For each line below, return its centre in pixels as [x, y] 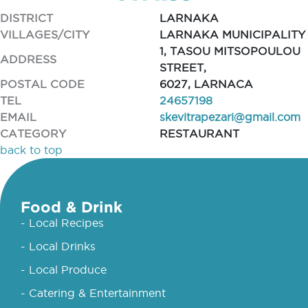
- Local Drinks [58, 246]
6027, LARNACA [206, 84]
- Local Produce [64, 269]
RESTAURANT [199, 133]
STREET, [183, 67]
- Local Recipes [62, 223]
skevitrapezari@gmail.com [230, 117]
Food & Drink [71, 207]
